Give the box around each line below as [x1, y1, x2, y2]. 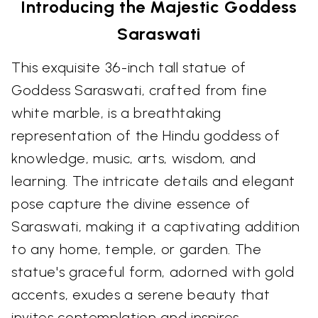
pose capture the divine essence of [11, 194, 251, 212]
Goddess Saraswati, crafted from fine [11, 81, 268, 99]
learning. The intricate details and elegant [11, 172, 295, 190]
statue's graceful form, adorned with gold [11, 263, 295, 280]
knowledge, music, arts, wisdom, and [11, 149, 256, 167]
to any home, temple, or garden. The [11, 240, 262, 258]
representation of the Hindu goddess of [11, 126, 280, 144]
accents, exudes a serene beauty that [11, 285, 270, 303]
